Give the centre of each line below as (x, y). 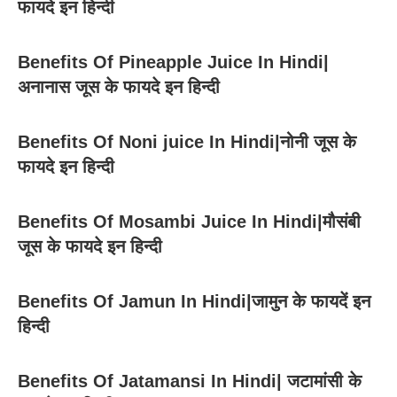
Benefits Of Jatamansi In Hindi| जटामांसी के (190, 381)
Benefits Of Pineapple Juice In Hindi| (173, 62)
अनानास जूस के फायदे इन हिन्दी (119, 86)
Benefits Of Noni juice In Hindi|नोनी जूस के (187, 141)
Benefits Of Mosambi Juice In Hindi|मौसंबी (189, 221)
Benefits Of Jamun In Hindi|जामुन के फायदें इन (194, 301)
